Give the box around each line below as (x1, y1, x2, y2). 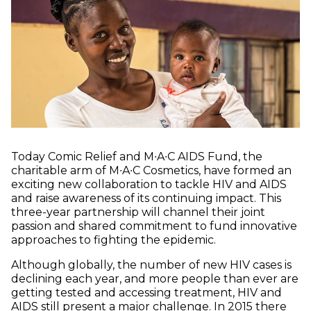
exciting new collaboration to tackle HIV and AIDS (11, 178, 287, 192)
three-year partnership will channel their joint (11, 205, 265, 219)
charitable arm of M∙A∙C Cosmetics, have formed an (11, 164, 292, 178)
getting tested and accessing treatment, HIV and (11, 286, 282, 300)
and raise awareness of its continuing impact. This (11, 192, 281, 205)
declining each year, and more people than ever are (11, 272, 299, 286)
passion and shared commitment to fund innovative (11, 219, 297, 233)
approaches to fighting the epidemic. (11, 233, 216, 247)
